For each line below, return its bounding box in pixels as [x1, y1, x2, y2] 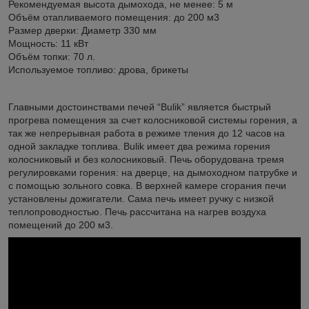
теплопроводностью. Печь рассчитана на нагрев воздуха [8, 206, 266, 217]
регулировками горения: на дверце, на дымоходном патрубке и [8, 166, 297, 178]
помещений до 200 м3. [8, 219, 113, 230]
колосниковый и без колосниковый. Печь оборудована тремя [8, 153, 284, 165]
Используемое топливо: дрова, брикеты [8, 63, 188, 75]
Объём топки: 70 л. [8, 50, 95, 62]
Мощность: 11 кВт [8, 37, 88, 49]
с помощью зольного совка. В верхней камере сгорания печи [8, 179, 286, 191]
